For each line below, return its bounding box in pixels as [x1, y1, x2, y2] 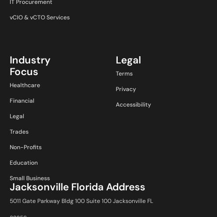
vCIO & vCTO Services [10, 13, 70, 21]
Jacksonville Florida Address [10, 180, 145, 193]
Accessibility [116, 100, 151, 108]
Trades [10, 127, 29, 136]
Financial [10, 96, 34, 105]
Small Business [10, 174, 50, 182]
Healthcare [10, 81, 40, 89]
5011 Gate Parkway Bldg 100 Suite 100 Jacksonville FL [10, 197, 153, 205]
